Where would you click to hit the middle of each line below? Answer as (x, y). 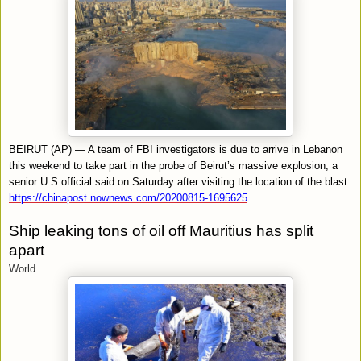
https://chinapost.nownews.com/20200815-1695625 (128, 197)
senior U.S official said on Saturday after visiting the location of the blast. (180, 181)
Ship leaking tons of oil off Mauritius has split (161, 230)
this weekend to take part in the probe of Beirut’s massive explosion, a (173, 165)
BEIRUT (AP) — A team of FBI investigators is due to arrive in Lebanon (176, 149)
